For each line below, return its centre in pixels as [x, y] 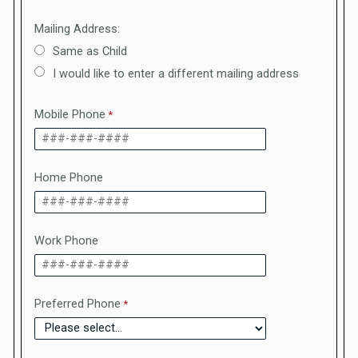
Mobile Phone [70, 114]
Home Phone [69, 177]
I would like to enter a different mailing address [176, 74]
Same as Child [90, 52]
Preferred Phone [78, 304]
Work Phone [66, 241]
